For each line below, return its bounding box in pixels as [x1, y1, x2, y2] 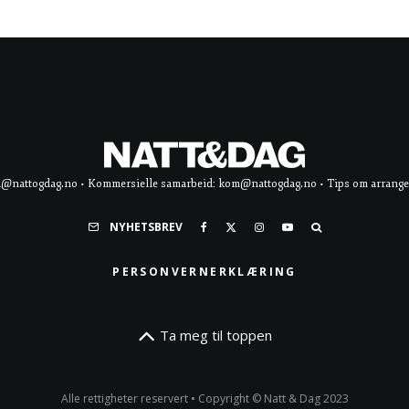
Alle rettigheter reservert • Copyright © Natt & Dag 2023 [60, 391, 349, 406]
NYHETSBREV [110, 219, 183, 235]
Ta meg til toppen [159, 326, 272, 344]
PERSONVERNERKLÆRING [112, 264, 297, 279]
